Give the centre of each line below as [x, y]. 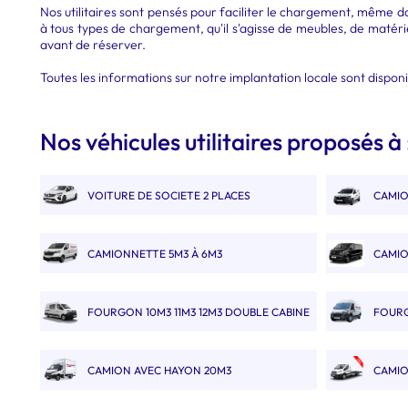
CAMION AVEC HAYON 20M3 [159, 370]
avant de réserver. [93, 45]
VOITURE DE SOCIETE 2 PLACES [169, 195]
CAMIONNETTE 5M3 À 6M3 [155, 254]
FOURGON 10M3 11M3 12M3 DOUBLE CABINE [199, 312]
